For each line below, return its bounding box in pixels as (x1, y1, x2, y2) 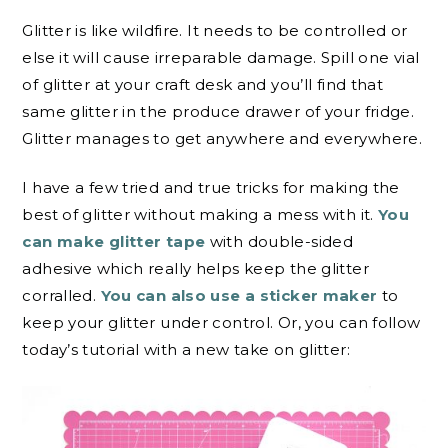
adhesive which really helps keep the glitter (22, 259, 369, 279)
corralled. (22, 286, 101, 306)
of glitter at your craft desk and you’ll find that (22, 74, 384, 94)
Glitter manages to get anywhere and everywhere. (22, 128, 423, 148)
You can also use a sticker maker (100, 286, 382, 306)
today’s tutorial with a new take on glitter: (22, 340, 350, 360)
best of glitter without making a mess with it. (22, 205, 379, 225)
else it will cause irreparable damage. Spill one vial (22, 47, 420, 67)
